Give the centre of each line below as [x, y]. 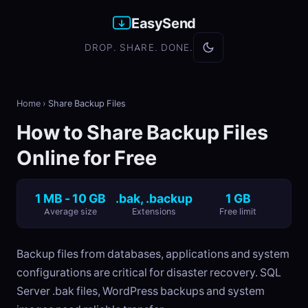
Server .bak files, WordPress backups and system [141, 291]
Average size [70, 212]
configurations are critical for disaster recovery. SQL [149, 273]
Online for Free [87, 158]
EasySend [164, 23]
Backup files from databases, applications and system [153, 254]
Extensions [154, 212]
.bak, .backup [154, 199]
